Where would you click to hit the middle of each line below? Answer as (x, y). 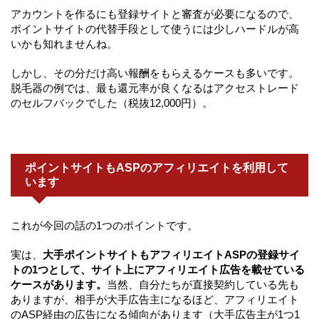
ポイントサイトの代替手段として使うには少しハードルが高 (155, 28)
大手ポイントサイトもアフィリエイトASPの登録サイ (171, 254)
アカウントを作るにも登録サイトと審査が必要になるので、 (155, 14)
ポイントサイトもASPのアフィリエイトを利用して (157, 167)
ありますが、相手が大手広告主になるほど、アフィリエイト (155, 299)
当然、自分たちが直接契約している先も (203, 284)
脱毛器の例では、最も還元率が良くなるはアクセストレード (155, 88)
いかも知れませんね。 (64, 43)
